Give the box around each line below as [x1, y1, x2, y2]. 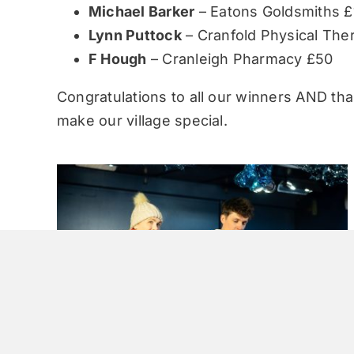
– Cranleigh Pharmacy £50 [146, 51, 333, 68]
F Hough [88, 51, 147, 68]
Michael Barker [88, 3, 195, 21]
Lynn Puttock [88, 27, 182, 44]
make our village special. [56, 112, 228, 130]
